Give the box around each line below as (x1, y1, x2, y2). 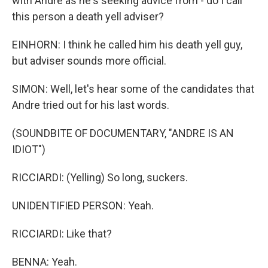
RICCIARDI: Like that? (12, 227, 112, 240)
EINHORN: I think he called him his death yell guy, (12, 38, 242, 51)
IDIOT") (12, 143, 45, 156)
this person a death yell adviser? (12, 10, 164, 23)
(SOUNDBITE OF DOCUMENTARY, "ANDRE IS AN (12, 127, 234, 139)
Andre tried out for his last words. (12, 99, 169, 111)
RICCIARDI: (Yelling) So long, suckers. (12, 171, 188, 184)
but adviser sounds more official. (12, 54, 166, 67)
